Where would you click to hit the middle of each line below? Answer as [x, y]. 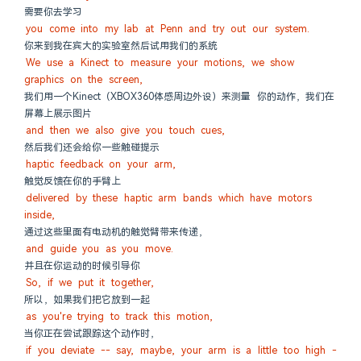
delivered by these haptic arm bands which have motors [169, 198]
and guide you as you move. [100, 249]
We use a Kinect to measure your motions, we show [160, 63]
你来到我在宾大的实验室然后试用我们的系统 [121, 46]
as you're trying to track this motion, [119, 317]
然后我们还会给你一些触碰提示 [92, 147]
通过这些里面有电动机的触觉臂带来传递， [116, 232]
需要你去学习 [53, 12]
